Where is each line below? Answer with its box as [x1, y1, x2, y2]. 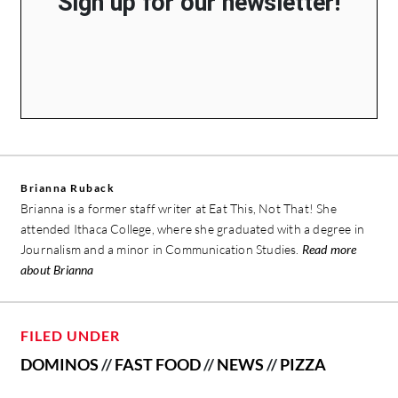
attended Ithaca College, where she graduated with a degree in [20, 220, 365, 236]
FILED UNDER [20, 326, 120, 344]
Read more [301, 241, 357, 257]
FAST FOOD [115, 354, 201, 374]
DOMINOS [20, 354, 99, 374]
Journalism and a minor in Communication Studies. [20, 241, 302, 257]
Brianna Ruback [20, 180, 115, 195]
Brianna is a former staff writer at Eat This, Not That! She [20, 200, 337, 216]
